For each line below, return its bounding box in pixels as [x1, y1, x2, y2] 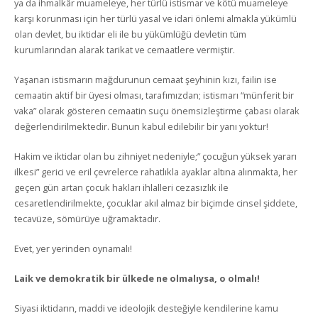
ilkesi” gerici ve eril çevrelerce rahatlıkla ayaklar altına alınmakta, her [14, 165, 297, 178]
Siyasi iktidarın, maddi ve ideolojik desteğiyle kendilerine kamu [14, 302, 278, 314]
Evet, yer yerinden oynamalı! [14, 242, 132, 255]
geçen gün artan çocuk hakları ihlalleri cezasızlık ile [14, 181, 229, 194]
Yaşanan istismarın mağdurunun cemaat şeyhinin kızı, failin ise [14, 73, 277, 86]
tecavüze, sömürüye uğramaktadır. [14, 212, 160, 225]
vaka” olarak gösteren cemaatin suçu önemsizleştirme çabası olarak [14, 104, 300, 117]
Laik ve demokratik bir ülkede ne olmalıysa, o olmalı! [14, 272, 260, 285]
